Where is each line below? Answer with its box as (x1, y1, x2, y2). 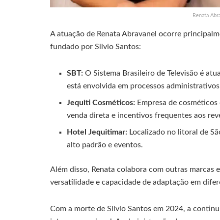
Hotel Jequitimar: (67, 128, 128, 136)
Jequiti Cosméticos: (67, 98, 136, 107)
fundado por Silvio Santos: (50, 42, 141, 51)
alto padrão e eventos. (67, 140, 143, 149)
